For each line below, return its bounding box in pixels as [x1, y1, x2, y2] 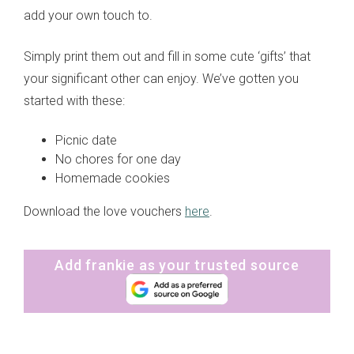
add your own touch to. [24, 7, 153, 23]
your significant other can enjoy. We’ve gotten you [24, 70, 299, 86]
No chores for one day [55, 151, 181, 167]
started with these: [24, 92, 125, 108]
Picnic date [55, 132, 117, 148]
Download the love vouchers [24, 203, 185, 219]
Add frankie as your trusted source [54, 256, 300, 273]
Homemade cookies [55, 170, 170, 186]
